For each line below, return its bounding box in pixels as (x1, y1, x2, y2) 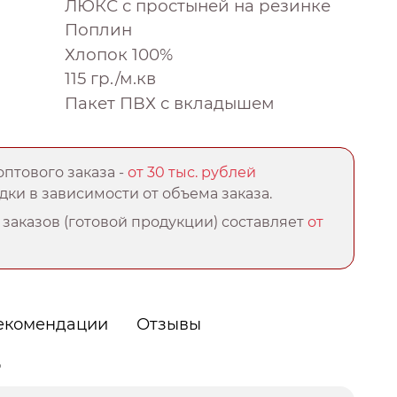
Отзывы (136, 315, 202, 335)
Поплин (65, 19, 132, 41)
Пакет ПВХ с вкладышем (65, 93, 275, 114)
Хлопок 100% (65, 43, 173, 65)
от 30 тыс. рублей (128, 164, 257, 182)
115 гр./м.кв (65, 68, 156, 90)
